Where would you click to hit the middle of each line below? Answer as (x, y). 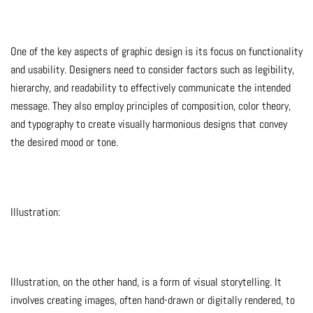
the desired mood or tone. (64, 143)
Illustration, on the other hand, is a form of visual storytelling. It (146, 282)
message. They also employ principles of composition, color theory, (151, 106)
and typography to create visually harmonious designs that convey (149, 124)
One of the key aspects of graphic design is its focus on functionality (156, 52)
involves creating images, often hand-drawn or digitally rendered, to (153, 300)
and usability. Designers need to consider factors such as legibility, (152, 70)
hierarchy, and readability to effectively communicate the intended (151, 88)
